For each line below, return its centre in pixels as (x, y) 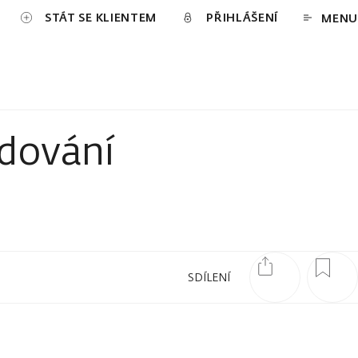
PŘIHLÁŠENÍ (243, 17)
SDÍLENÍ (209, 277)
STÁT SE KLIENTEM (101, 17)
